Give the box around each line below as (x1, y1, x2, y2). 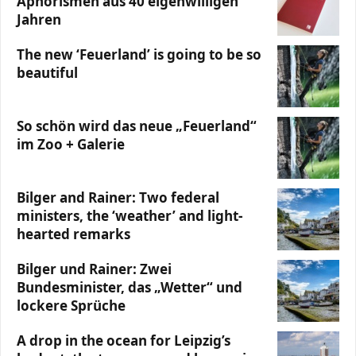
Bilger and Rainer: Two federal (17, 188, 219, 207)
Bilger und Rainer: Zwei (17, 260, 172, 278)
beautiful (17, 64, 78, 82)
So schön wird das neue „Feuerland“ (17, 117, 257, 135)
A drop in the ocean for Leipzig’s (17, 331, 230, 350)
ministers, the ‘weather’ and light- (17, 207, 242, 225)
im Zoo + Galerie (17, 135, 125, 153)
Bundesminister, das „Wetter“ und (17, 278, 242, 296)
